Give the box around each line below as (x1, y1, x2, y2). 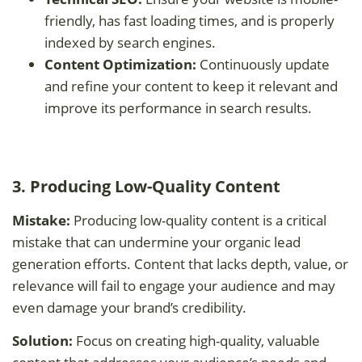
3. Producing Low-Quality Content (12, 175, 280, 197)
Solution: (12, 330, 73, 350)
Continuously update (196, 54, 330, 74)
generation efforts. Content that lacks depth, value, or (12, 254, 348, 273)
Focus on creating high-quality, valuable (73, 330, 320, 350)
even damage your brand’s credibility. (12, 297, 246, 317)
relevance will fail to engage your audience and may (12, 276, 335, 295)
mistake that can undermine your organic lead (12, 232, 301, 251)
